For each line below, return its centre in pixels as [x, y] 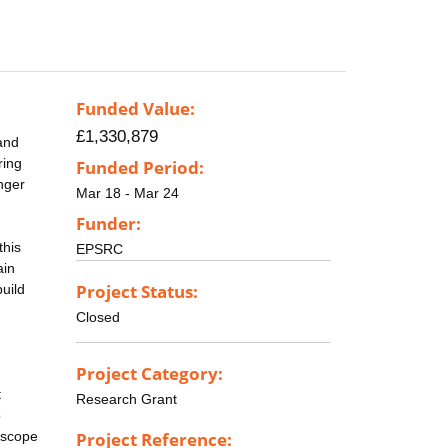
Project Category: [149, 373]
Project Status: [137, 291]
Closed [98, 316]
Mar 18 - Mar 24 [127, 193]
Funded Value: [135, 109]
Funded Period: [140, 168]
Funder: [108, 223]
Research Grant [126, 398]
